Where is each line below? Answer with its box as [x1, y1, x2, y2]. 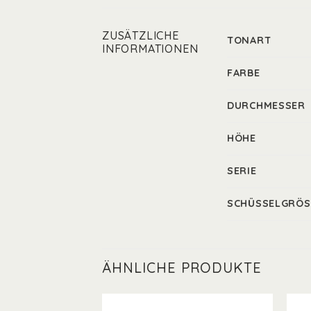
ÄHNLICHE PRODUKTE [102, 258, 262, 276]
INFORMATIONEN [102, 41, 199, 56]
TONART [227, 33, 271, 47]
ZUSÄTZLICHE [102, 28, 179, 42]
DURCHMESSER [227, 99, 305, 112]
